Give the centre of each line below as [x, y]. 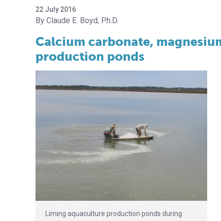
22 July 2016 [56, 9]
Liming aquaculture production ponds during [114, 214]
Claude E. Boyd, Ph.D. [82, 20]
